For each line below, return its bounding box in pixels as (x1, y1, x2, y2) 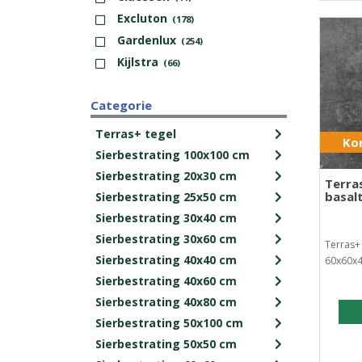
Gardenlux (117, 32, 176, 48)
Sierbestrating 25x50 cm (95, 188, 237, 204)
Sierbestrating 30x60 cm (95, 230, 237, 246)
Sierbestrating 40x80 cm (95, 293, 237, 309)
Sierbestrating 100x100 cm (95, 146, 250, 162)
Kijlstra (117, 53, 158, 69)
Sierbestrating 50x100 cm (95, 314, 243, 330)
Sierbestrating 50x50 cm (95, 335, 237, 351)
